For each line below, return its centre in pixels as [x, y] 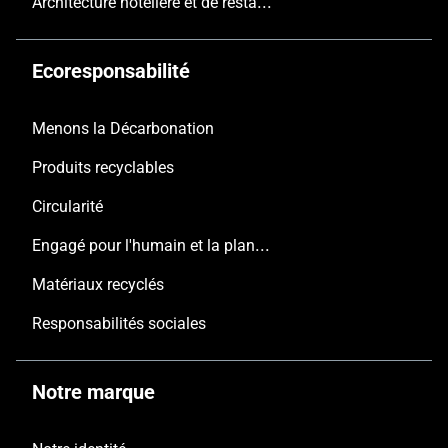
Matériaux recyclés [98, 285]
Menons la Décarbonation [123, 129]
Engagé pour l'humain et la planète [262, 245]
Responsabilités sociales [119, 324]
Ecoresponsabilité [111, 71]
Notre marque [93, 392]
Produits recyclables [103, 168]
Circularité [67, 207]
